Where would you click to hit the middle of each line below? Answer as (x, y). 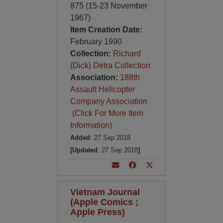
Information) (91, 125)
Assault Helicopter (102, 89)
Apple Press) (97, 212)
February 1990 (96, 42)
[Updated (84, 150)
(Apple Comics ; (104, 202)
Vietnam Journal (105, 192)
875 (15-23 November (109, 6)
